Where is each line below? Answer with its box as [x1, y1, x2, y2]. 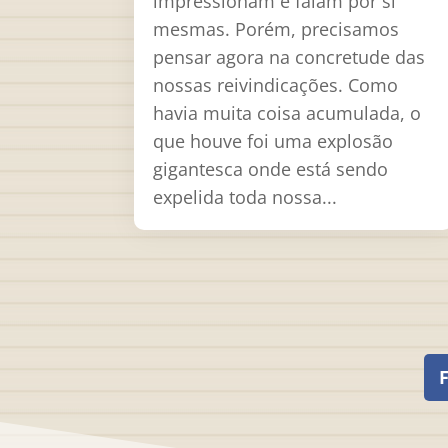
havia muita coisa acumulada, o [153, 100, 422, 125]
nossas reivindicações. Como [153, 72, 399, 97]
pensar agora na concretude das [153, 44, 426, 69]
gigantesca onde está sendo [153, 156, 389, 181]
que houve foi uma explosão [153, 128, 394, 153]
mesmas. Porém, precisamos [153, 16, 400, 41]
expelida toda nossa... [153, 184, 338, 209]
